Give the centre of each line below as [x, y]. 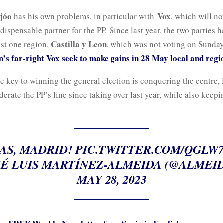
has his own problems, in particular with [85, 16]
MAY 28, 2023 [111, 179]
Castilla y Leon [79, 44]
